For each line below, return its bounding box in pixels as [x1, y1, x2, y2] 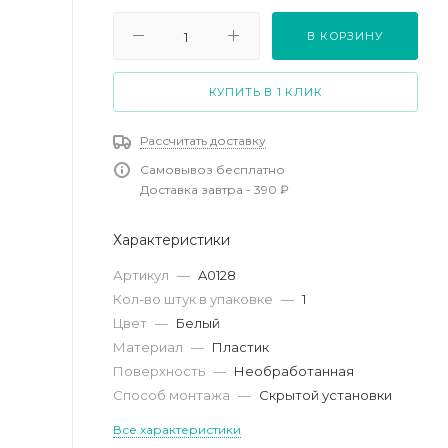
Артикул [113, 266, 172, 283]
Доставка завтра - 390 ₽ [140, 181, 289, 197]
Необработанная [234, 362, 354, 379]
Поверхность [113, 362, 208, 379]
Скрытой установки [259, 386, 392, 403]
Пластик [212, 338, 269, 355]
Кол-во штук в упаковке [113, 290, 276, 307]
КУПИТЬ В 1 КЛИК [208, 84, 323, 99]
